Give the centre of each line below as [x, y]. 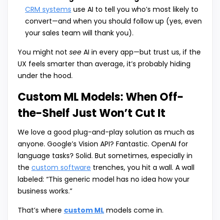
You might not [43, 52]
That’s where [41, 210]
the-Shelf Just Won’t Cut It [92, 113]
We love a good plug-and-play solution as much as [106, 132]
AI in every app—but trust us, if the [141, 52]
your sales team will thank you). [79, 33]
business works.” [45, 191]
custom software [61, 168]
